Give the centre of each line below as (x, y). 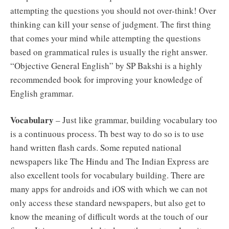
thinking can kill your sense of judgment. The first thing (111, 24)
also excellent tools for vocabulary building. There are (108, 175)
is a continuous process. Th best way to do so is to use (107, 134)
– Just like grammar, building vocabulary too (135, 120)
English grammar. (42, 93)
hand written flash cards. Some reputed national (96, 148)
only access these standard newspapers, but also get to (108, 203)
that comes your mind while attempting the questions (106, 38)
